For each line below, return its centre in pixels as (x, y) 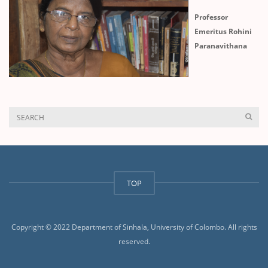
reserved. (134, 241)
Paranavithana (221, 46)
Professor (211, 17)
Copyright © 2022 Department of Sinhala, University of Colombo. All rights (134, 227)
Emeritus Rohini (223, 31)
